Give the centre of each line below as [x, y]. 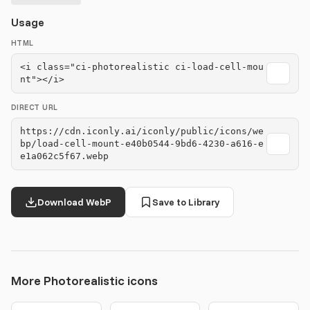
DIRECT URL [35, 107]
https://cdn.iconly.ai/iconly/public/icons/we [142, 131]
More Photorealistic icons [84, 281]
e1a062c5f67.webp [64, 156]
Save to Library [186, 202]
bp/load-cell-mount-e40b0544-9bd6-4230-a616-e [142, 144]
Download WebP [74, 202]
